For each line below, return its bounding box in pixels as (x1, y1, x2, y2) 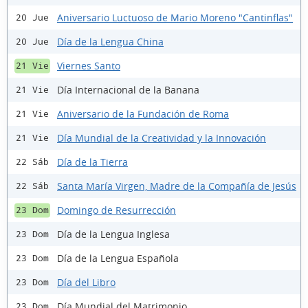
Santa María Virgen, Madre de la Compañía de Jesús (57, 179, 296, 192)
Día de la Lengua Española (57, 251, 179, 265)
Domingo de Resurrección (57, 203, 176, 217)
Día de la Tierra (57, 155, 128, 168)
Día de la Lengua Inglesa (57, 227, 170, 241)
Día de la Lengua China (57, 34, 164, 48)
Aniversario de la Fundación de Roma (57, 107, 229, 120)
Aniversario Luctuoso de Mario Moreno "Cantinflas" (57, 10, 293, 24)
